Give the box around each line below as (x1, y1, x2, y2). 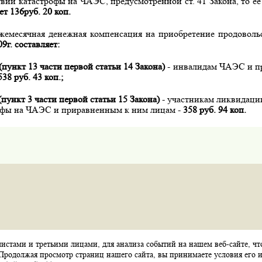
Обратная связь (138, 244, 191, 254)
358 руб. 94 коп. (183, 104, 246, 115)
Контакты (89, 244, 122, 254)
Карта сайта (32, 244, 73, 254)
